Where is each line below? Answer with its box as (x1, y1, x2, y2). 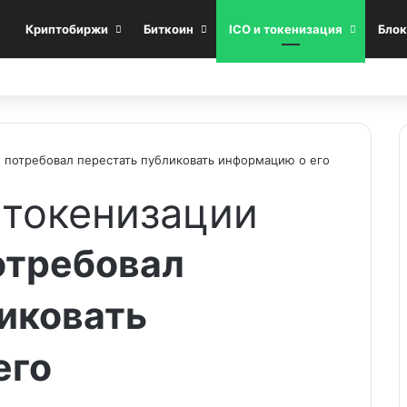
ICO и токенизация (229, 22, 342, 36)
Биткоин (144, 22, 194, 36)
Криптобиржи (25, 22, 108, 36)
